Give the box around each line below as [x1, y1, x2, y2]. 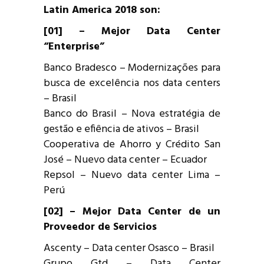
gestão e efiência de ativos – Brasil [44, 120, 199, 138]
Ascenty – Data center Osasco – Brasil [44, 239, 214, 257]
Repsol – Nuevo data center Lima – [44, 166, 220, 184]
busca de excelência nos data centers [44, 74, 220, 92]
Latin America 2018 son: [44, 1, 160, 19]
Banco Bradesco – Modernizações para [44, 59, 220, 77]
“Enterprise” [44, 38, 104, 55]
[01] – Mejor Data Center [44, 22, 220, 40]
